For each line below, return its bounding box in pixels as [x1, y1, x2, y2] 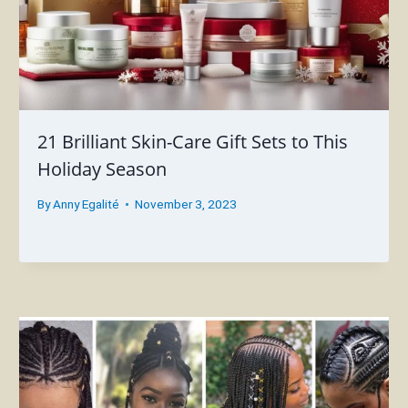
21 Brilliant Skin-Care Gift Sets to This [37, 129, 349, 155]
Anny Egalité [52, 196, 119, 211]
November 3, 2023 [134, 196, 237, 211]
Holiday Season [37, 157, 168, 182]
